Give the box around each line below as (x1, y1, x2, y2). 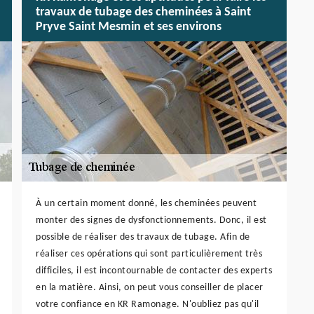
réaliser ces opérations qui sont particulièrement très (36, 248, 262, 259)
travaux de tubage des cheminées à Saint (36, 6, 251, 20)
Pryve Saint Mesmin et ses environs (36, 20, 221, 34)
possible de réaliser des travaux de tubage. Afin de (36, 231, 250, 243)
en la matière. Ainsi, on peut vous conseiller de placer (36, 282, 264, 293)
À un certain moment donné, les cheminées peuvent (36, 198, 257, 209)
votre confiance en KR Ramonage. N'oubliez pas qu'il (36, 299, 259, 310)
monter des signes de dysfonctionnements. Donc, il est (36, 214, 267, 226)
